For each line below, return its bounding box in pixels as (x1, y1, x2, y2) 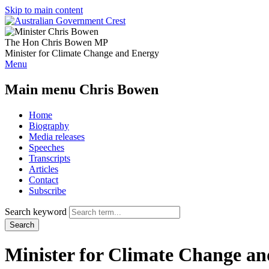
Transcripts (29, 153, 70, 163)
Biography (29, 120, 69, 131)
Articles (29, 163, 58, 174)
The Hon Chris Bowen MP (5, 37, 108, 47)
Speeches (29, 142, 64, 153)
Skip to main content (5, 5, 83, 15)
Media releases (29, 131, 85, 142)
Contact (29, 174, 58, 185)
